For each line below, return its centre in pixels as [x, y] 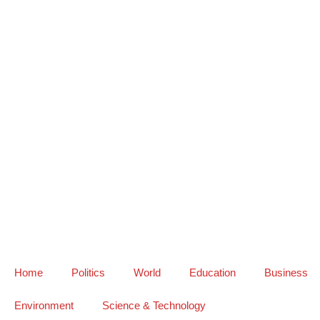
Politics [88, 272]
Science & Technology [154, 305]
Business [286, 272]
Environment [44, 305]
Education [212, 272]
